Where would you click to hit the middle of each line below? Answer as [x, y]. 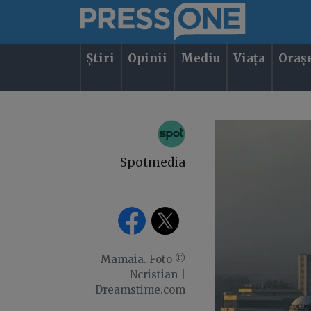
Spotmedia [152, 162]
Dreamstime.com [140, 290]
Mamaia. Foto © [143, 259]
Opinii [148, 58]
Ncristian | [157, 275]
